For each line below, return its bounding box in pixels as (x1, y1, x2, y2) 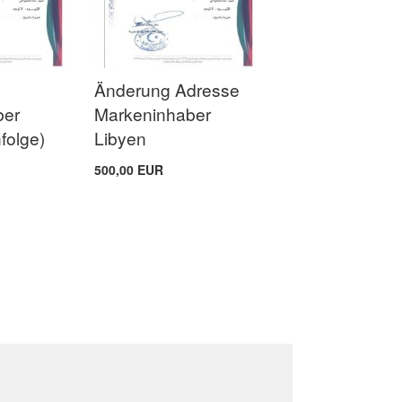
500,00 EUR (93, 161, 163, 179)
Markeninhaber (93, 101, 211, 127)
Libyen (93, 126, 146, 151)
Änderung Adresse (93, 77, 240, 102)
